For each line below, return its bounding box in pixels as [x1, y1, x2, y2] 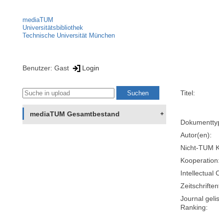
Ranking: [180, 203, 208, 212]
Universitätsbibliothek [22, 24, 83, 31]
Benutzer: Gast [22, 64, 71, 72]
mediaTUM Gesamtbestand [30, 110, 120, 118]
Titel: [180, 89, 196, 97]
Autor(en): [180, 131, 212, 139]
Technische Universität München [22, 32, 115, 39]
